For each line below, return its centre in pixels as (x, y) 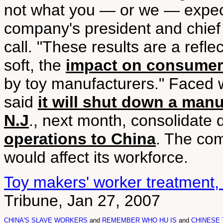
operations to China (80, 139)
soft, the (35, 65)
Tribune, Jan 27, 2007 (82, 201)
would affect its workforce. (96, 157)
